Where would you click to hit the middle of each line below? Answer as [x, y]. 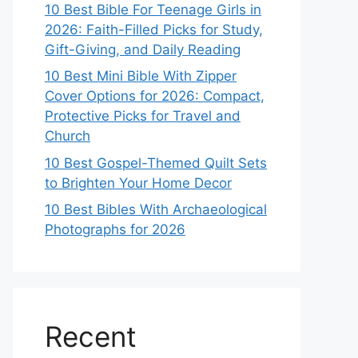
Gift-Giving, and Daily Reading [143, 49]
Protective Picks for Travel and [143, 116]
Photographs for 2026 [115, 229]
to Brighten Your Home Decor [138, 183]
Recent [91, 336]
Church [68, 136]
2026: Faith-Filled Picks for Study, [154, 29]
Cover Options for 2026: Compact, [155, 96]
